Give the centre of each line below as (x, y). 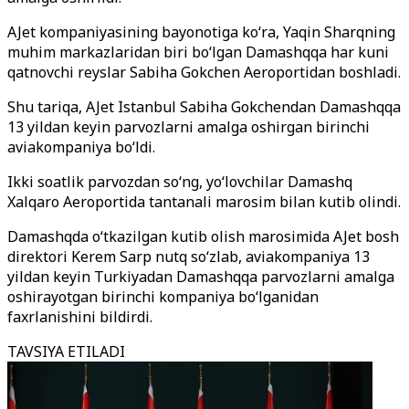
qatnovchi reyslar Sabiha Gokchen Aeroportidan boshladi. (204, 72)
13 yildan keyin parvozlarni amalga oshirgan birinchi (189, 127)
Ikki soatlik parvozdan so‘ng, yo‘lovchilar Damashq (180, 182)
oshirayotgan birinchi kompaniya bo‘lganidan (163, 297)
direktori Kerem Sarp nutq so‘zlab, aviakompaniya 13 (189, 257)
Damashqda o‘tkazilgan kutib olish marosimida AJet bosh (203, 236)
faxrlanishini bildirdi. (80, 317)
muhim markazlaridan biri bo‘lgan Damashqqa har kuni (198, 52)
